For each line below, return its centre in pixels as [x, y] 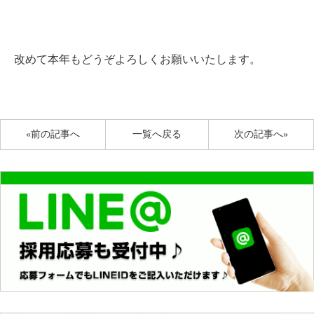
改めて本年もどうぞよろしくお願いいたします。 [137, 59]
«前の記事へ [53, 135]
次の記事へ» [261, 135]
